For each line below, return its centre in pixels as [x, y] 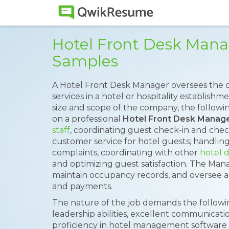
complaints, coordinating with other [126, 153]
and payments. [82, 186]
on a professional [87, 119]
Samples [85, 61]
